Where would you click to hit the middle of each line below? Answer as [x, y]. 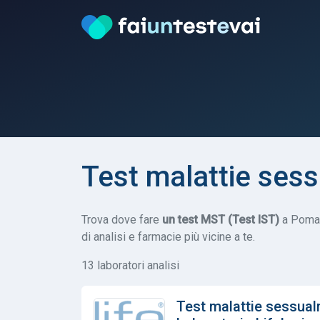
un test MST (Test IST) [221, 219]
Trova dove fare [122, 219]
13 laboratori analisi [130, 265]
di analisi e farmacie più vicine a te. [168, 236]
